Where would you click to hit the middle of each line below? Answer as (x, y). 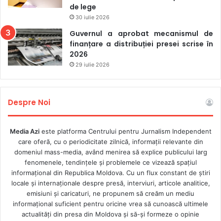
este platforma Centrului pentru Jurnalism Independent (125, 131)
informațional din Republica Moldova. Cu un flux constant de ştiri (110, 172)
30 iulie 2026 (92, 17)
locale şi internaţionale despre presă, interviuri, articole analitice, (110, 183)
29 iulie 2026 (92, 64)
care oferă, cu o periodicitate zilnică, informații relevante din (110, 141)
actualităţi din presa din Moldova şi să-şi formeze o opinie (110, 214)
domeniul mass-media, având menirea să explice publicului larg (110, 152)
